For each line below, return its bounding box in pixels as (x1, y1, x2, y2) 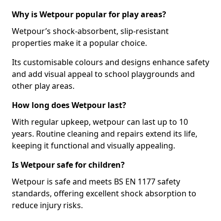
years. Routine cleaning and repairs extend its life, (12, 128, 197, 139)
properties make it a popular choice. (12, 37, 147, 48)
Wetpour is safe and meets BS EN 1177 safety (12, 176, 180, 187)
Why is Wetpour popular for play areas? (12, 9, 166, 20)
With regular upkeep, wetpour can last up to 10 (12, 116, 188, 127)
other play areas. (12, 80, 74, 91)
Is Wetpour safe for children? (12, 159, 125, 170)
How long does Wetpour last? (12, 100, 126, 110)
